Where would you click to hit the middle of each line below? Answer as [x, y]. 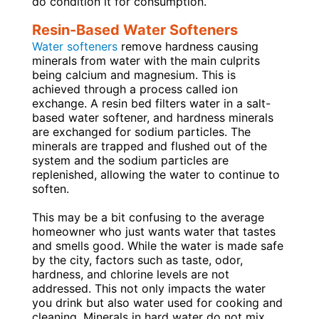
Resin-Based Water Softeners [135, 30]
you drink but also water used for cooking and [157, 302]
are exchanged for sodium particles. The [141, 131]
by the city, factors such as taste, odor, [137, 260]
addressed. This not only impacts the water [148, 288]
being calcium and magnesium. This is [134, 74]
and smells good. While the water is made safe [157, 245]
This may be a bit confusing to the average [148, 217]
